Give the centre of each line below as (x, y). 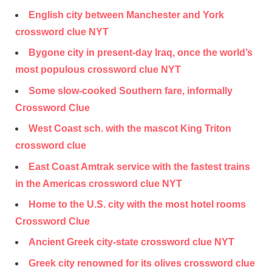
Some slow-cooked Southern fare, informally (131, 90)
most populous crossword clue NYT (98, 70)
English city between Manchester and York (126, 15)
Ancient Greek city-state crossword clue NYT (131, 242)
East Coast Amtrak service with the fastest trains (139, 166)
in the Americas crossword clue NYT (99, 183)
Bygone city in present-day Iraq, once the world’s (141, 53)
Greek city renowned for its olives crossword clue (142, 263)
